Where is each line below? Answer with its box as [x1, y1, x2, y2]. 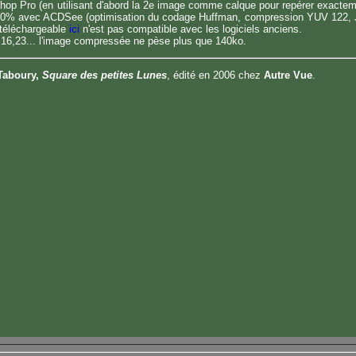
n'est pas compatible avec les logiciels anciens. [79, 23, 302, 35]
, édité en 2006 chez [167, 69, 264, 81]
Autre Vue [264, 69, 312, 81]
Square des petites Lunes [42, 69, 167, 81]
